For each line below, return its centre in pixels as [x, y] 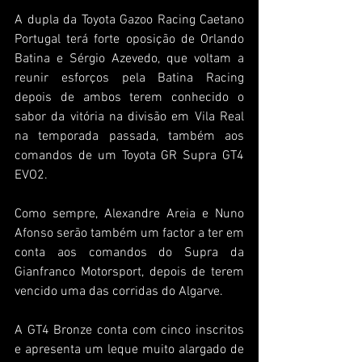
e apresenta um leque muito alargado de [129, 349]
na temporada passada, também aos [129, 136]
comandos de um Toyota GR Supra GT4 [129, 156]
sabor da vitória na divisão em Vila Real [129, 117]
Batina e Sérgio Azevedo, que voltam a [129, 59]
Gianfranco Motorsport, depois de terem [129, 272]
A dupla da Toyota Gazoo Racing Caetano [129, 20]
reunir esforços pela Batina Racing [129, 78]
